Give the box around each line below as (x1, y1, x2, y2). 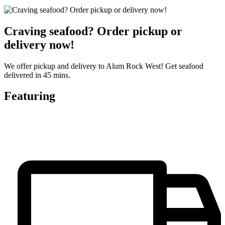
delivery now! (4, 38, 74, 51)
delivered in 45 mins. (4, 70, 70, 79)
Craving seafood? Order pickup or (4, 24, 182, 38)
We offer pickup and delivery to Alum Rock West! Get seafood (4, 61, 203, 70)
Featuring (4, 89, 55, 103)
